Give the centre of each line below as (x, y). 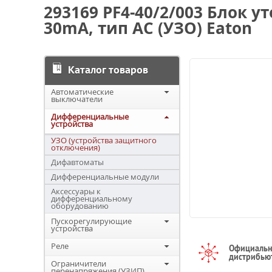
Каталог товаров (108, 70)
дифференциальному (92, 199)
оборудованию (80, 206)
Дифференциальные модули (105, 177)
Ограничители (79, 263)
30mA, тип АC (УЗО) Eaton (148, 28)
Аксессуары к (76, 191)
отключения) (76, 148)
